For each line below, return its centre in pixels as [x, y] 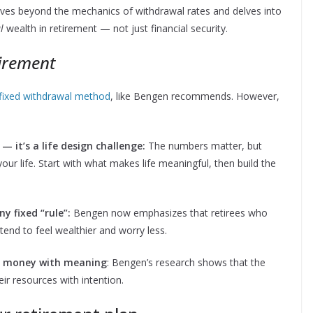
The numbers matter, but [204, 146]
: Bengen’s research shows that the [186, 263]
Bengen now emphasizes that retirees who [170, 213]
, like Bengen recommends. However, [195, 96]
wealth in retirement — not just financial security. [116, 29]
